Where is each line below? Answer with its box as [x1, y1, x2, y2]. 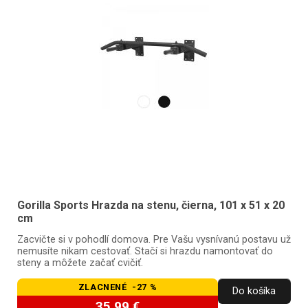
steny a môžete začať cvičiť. [16, 257, 143, 269]
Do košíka [232, 285, 276, 298]
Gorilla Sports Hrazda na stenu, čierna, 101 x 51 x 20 [16, 198, 285, 212]
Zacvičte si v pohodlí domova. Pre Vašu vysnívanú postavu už [16, 234, 291, 246]
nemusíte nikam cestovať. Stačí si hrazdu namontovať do [16, 245, 273, 258]
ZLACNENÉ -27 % [78, 281, 157, 292]
